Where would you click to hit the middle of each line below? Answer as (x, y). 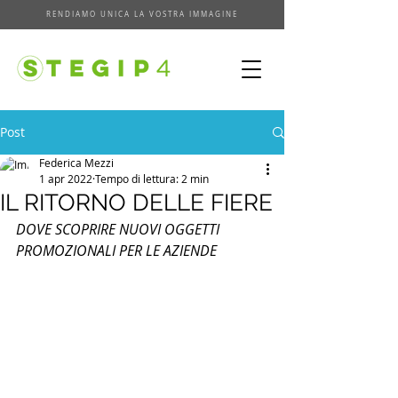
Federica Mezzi (76, 163)
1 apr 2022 (66, 179)
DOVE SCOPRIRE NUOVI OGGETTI (119, 229)
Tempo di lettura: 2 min (152, 179)
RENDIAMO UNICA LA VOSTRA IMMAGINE (142, 14)
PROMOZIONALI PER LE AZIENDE (116, 251)
